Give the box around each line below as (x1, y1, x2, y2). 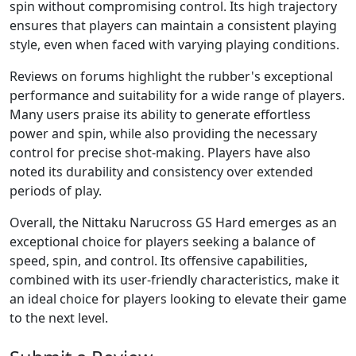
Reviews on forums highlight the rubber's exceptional (10, 68, 333, 85)
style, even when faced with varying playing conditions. (10, 36, 339, 53)
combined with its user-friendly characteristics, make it (10, 271, 339, 288)
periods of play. (10, 182, 102, 199)
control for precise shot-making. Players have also (10, 144, 311, 161)
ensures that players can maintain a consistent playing (10, 17, 337, 34)
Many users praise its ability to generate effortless (10, 106, 311, 123)
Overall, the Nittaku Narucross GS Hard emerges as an (10, 214, 337, 231)
